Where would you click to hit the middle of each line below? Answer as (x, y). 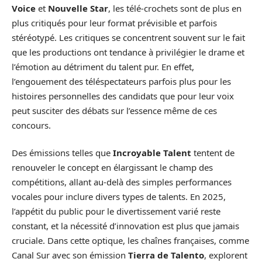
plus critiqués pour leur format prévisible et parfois (114, 23)
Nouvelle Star (78, 8)
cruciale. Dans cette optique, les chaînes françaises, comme (130, 241)
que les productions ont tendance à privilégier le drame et (128, 52)
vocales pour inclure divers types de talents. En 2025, (119, 197)
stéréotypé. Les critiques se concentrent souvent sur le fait (128, 37)
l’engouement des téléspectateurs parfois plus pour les (121, 81)
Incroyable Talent (152, 153)
